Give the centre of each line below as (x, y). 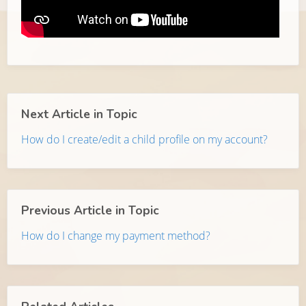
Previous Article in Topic (90, 211)
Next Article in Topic (79, 114)
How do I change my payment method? (116, 236)
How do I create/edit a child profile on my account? (144, 140)
